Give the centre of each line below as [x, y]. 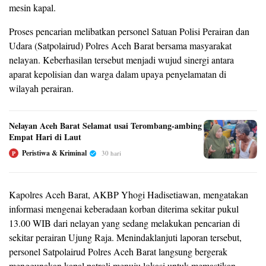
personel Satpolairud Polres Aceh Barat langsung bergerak [118, 252]
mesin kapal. [32, 8]
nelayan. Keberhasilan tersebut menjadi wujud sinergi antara [121, 60]
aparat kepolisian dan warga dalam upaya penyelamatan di [118, 74]
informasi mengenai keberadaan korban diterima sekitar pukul [124, 209]
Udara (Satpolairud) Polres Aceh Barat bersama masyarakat [120, 46]
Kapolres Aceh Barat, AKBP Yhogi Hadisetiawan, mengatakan [129, 195]
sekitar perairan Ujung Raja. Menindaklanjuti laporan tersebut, [125, 237]
